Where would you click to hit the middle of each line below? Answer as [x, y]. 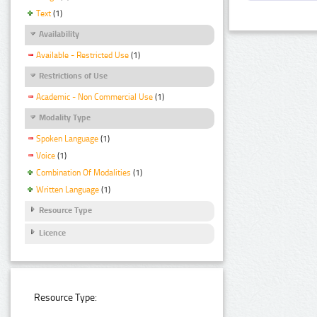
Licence [52, 233]
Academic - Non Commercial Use [94, 97]
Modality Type [65, 117]
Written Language [68, 189]
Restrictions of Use [73, 75]
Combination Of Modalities [83, 173]
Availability [59, 34]
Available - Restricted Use [82, 55]
